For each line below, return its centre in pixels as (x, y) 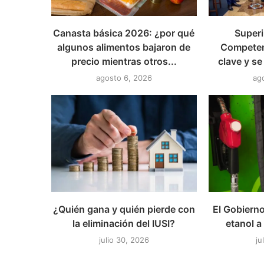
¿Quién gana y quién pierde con (124, 209)
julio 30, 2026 (124, 240)
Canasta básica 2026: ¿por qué (124, 33)
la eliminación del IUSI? (124, 223)
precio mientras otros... (124, 62)
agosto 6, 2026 (124, 78)
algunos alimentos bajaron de (124, 47)
